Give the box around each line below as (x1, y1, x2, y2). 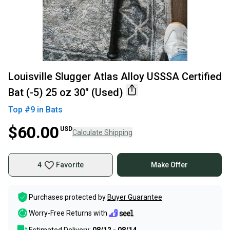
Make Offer (151, 161, 188, 169)
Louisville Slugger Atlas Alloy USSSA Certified (8, 70, 222, 83)
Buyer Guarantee (107, 193, 162, 201)
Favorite (56, 161, 84, 169)
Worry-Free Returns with (29, 209, 107, 218)
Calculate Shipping (72, 128, 132, 137)
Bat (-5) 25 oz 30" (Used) (8, 86, 123, 99)
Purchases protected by (29, 193, 106, 201)
